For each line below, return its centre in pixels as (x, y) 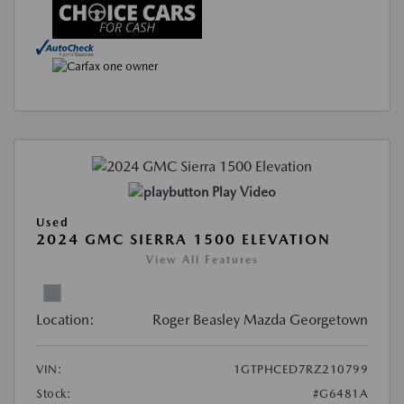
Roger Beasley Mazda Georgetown (260, 319)
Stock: (54, 393)
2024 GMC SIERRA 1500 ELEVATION (184, 239)
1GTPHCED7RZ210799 (300, 369)
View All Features (202, 259)
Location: (65, 319)
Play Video (243, 192)
